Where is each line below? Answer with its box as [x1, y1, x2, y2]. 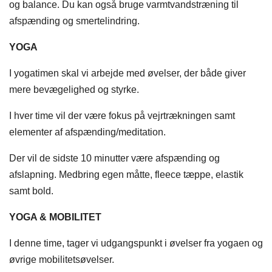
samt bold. [9, 186, 53, 197]
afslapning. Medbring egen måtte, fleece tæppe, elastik [9, 169, 243, 180]
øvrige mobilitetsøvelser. [9, 254, 114, 265]
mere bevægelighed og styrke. [9, 84, 139, 95]
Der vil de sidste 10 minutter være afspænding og [9, 153, 220, 164]
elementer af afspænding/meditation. [9, 127, 166, 138]
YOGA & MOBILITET [9, 212, 101, 223]
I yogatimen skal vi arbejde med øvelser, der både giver [9, 68, 246, 79]
